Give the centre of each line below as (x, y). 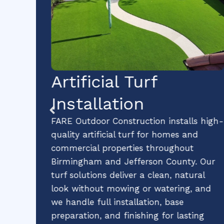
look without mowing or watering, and (131, 188)
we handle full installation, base (117, 202)
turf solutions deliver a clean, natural (127, 175)
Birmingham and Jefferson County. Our (133, 161)
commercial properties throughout (122, 148)
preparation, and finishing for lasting (127, 215)
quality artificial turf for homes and (124, 134)
